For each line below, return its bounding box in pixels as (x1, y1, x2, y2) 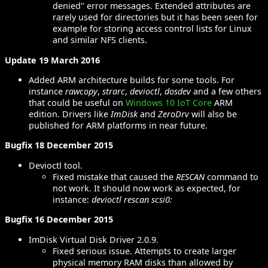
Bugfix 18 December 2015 (5, 139, 113, 151)
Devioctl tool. (29, 159, 83, 171)
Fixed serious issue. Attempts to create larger (53, 245, 236, 257)
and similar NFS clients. (53, 34, 147, 46)
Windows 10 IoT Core (126, 96, 212, 108)
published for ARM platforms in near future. (29, 119, 208, 131)
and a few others (191, 85, 261, 97)
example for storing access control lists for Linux (53, 23, 252, 35)
